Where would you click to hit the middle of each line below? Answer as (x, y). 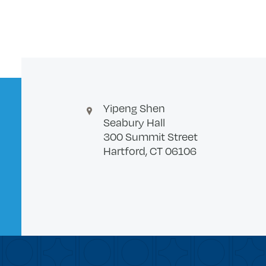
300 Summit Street (150, 136)
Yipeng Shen (134, 108)
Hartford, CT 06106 (150, 151)
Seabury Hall (134, 122)
